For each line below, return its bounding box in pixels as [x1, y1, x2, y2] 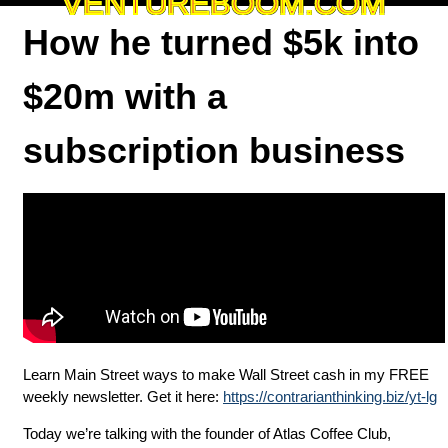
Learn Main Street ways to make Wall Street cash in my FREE [23, 366, 429, 383]
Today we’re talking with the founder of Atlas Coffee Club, [23, 425, 391, 442]
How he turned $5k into [23, 22, 419, 63]
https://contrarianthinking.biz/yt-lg [223, 388, 437, 405]
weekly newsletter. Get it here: [23, 388, 223, 405]
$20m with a [23, 76, 227, 117]
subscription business [23, 130, 405, 171]
